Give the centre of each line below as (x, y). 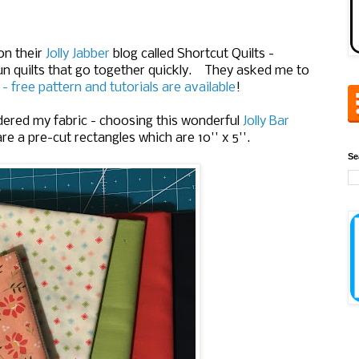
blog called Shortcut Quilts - (192, 54)
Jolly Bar (266, 122)
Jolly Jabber (78, 54)
